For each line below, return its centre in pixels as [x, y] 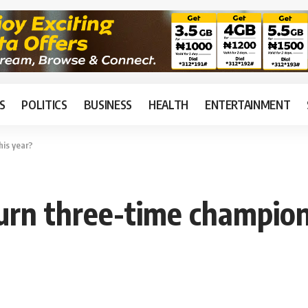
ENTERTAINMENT [247, 104]
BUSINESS [108, 104]
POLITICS [44, 104]
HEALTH [168, 104]
